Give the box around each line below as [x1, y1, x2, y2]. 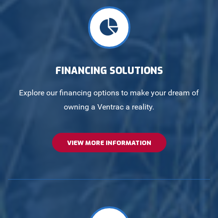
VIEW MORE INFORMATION [67, 139, 151, 147]
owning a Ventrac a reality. [64, 102, 154, 112]
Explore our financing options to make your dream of [19, 88, 199, 98]
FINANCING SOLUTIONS [55, 64, 163, 77]
